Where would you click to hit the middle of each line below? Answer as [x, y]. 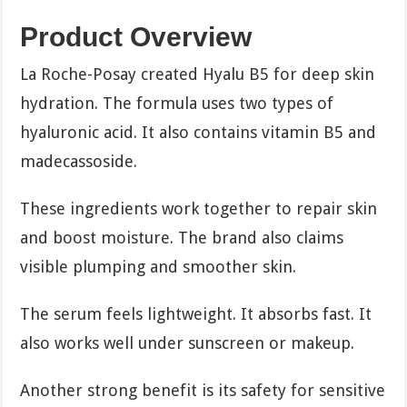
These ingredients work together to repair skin [199, 208]
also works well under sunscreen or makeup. [188, 342]
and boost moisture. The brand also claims [182, 237]
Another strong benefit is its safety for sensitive [203, 390]
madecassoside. [79, 161]
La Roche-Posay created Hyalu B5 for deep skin [198, 74]
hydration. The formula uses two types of [177, 103]
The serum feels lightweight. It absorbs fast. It [196, 313]
